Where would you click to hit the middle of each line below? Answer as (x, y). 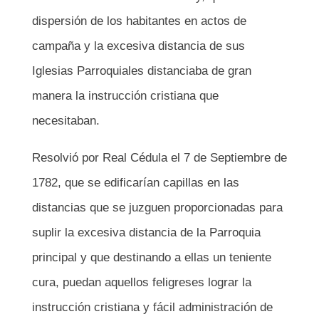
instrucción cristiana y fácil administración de (152, 307)
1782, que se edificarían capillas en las (135, 183)
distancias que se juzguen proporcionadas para (157, 208)
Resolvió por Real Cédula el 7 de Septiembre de (159, 158)
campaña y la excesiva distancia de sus (138, 46)
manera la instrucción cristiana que (125, 96)
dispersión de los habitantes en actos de (139, 21)
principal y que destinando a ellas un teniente (151, 257)
